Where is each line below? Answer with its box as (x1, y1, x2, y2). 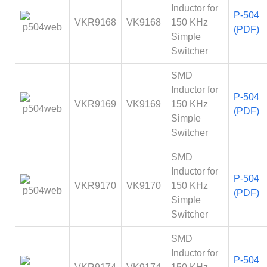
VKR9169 (74, 99, 116, 109)
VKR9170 (74, 181, 116, 191)
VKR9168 (74, 17, 116, 27)
